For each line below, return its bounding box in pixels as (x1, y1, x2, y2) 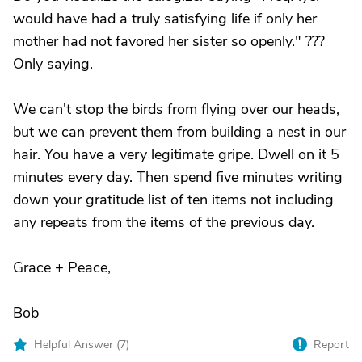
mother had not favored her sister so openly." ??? (13, 32, 325, 51)
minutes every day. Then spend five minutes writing (13, 167, 343, 187)
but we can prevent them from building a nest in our (13, 122, 346, 141)
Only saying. (13, 54, 93, 74)
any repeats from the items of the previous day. (13, 213, 314, 232)
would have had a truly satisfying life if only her (13, 9, 317, 28)
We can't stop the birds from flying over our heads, (13, 99, 339, 119)
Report (314, 337, 349, 352)
